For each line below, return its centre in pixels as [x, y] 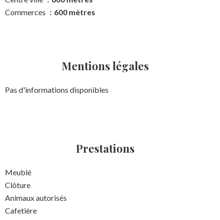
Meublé [18, 172]
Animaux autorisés [36, 198]
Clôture [18, 185]
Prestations [105, 149]
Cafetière [21, 211]
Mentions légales [105, 66]
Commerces [26, 12]
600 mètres [75, 12]
